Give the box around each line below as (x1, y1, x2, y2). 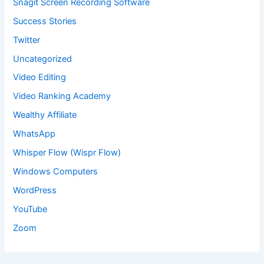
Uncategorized (13, 53, 72, 64)
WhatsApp (13, 128, 56, 140)
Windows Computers (13, 166, 98, 177)
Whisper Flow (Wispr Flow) (13, 147, 121, 159)
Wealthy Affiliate (13, 110, 77, 121)
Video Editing (13, 72, 67, 83)
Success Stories (13, 15, 77, 27)
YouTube (13, 204, 48, 215)
